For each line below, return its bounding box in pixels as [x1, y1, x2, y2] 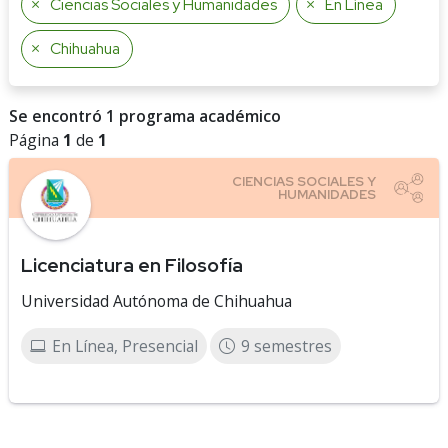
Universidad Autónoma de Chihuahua [21, 290, 292, 312]
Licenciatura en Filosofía [21, 252, 243, 278]
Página [9, 129, 63, 151]
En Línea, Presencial [52, 335, 198, 357]
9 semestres [241, 335, 332, 357]
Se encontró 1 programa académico [9, 105, 281, 127]
